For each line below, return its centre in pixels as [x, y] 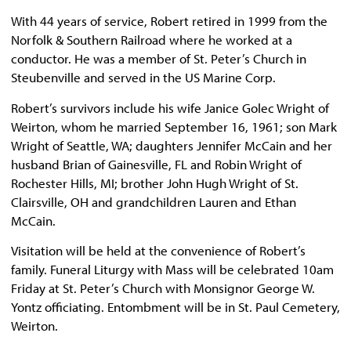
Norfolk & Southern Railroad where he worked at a [152, 40]
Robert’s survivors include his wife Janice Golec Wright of [170, 107]
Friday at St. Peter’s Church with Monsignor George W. [163, 288]
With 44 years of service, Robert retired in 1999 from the [169, 21]
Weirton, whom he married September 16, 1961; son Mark [174, 126]
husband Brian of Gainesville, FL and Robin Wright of [156, 164]
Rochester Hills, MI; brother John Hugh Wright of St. [155, 183]
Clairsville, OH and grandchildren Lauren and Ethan [154, 201]
